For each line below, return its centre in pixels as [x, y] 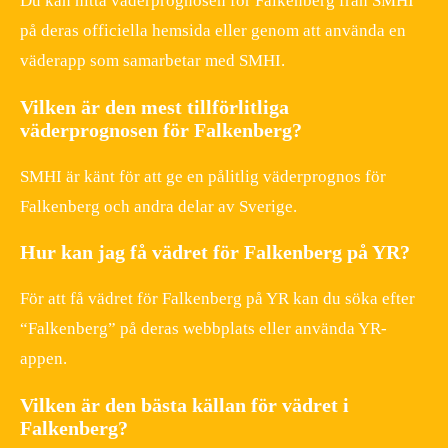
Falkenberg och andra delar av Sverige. [158, 206]
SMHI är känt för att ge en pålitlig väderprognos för [203, 176]
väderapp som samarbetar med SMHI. [152, 60]
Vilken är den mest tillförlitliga [154, 106]
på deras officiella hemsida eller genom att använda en [213, 30]
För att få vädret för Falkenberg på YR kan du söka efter [217, 299]
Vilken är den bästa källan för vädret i [184, 405]
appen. [43, 359]
